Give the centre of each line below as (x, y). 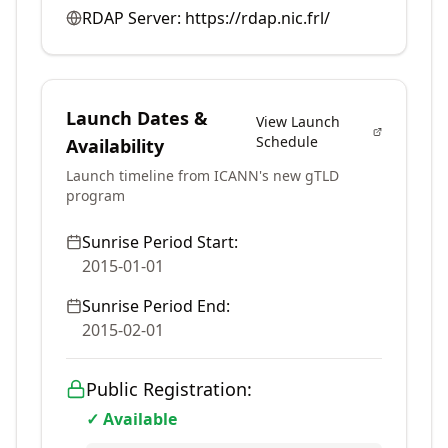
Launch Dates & (137, 118)
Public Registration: (169, 389)
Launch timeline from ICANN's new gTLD (202, 175)
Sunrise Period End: (156, 306)
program (95, 195)
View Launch (298, 121)
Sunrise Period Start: (160, 242)
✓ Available (131, 419)
